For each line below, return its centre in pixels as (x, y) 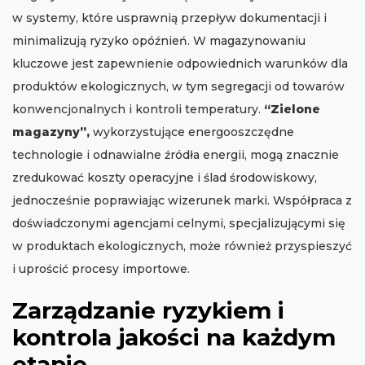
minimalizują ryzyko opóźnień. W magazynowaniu (159, 41)
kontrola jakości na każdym (174, 338)
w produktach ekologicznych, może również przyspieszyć (182, 246)
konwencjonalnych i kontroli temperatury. (138, 110)
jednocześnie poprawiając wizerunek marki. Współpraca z (182, 201)
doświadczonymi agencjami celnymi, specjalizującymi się (179, 224)
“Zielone (292, 110)
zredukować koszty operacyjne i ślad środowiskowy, (165, 178)
